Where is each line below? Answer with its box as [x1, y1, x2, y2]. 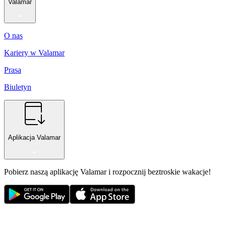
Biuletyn [4, 82, 31, 91]
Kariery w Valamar [4, 48, 65, 57]
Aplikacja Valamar [8, 134, 61, 142]
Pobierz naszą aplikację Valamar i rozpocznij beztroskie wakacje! [4, 167, 211, 176]
